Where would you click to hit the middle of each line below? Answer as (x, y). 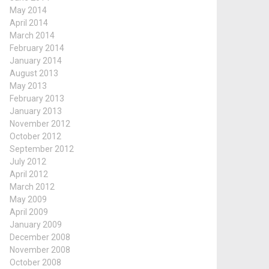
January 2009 (36, 225)
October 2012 (35, 136)
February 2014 (37, 48)
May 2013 (28, 86)
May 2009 (28, 199)
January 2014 (36, 61)
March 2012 (32, 187)
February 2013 (37, 98)
